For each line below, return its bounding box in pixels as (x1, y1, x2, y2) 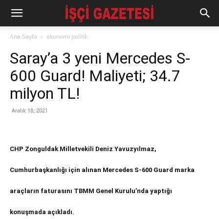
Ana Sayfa (10, 32, 37, 41)
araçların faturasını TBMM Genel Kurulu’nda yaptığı (10, 187, 172, 195)
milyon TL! (10, 84, 80, 103)
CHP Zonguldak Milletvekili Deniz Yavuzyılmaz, (10, 145, 156, 153)
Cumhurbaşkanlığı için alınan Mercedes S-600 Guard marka (10, 166, 195, 174)
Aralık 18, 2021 (12, 107, 48, 114)
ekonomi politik (46, 32, 88, 41)
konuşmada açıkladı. (10, 208, 74, 216)
